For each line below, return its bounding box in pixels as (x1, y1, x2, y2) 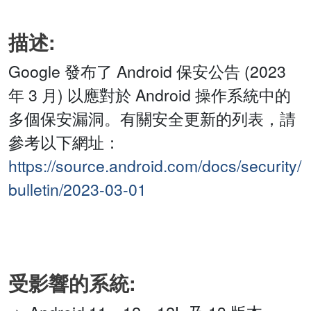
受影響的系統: (8, 269, 136, 298)
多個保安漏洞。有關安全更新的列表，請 (8, 107, 296, 131)
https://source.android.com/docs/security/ (8, 154, 301, 178)
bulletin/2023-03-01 (8, 178, 146, 201)
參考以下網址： (8, 131, 120, 154)
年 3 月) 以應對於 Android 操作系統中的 (8, 83, 291, 107)
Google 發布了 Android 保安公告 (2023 (8, 60, 286, 83)
